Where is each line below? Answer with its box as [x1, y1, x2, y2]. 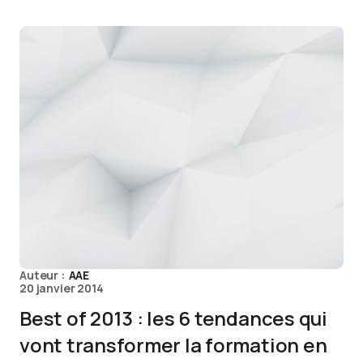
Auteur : [19, 267, 67, 283]
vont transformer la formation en [19, 331, 327, 358]
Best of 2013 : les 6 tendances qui [19, 305, 327, 331]
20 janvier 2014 [19, 280, 104, 296]
